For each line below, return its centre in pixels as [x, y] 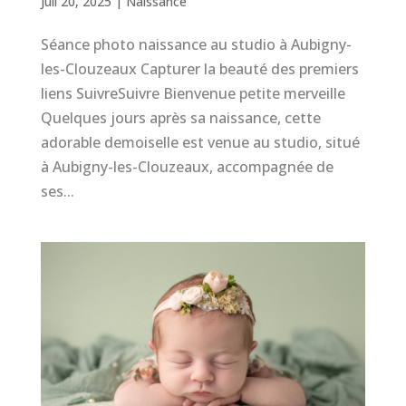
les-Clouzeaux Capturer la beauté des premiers [199, 69]
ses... [57, 192]
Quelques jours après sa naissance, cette [180, 118]
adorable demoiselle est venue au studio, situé [200, 143]
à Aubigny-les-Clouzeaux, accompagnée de [187, 167]
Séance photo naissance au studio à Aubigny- [196, 45]
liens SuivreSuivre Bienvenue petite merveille [193, 94]
